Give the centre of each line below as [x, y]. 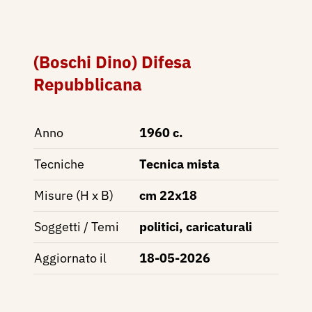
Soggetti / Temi [77, 226]
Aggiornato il [70, 258]
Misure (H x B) [74, 195]
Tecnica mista [179, 164]
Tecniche [59, 164]
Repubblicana [88, 84]
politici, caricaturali [196, 226]
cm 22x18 [168, 195]
